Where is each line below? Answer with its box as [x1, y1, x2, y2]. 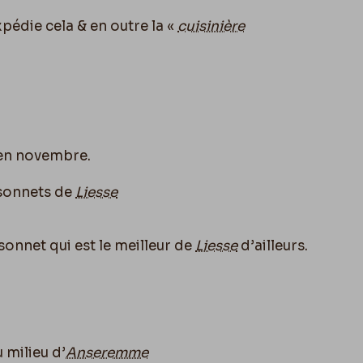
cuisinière [177, 17, 245, 35]
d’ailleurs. [237, 237, 308, 254]
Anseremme [66, 344, 148, 361]
